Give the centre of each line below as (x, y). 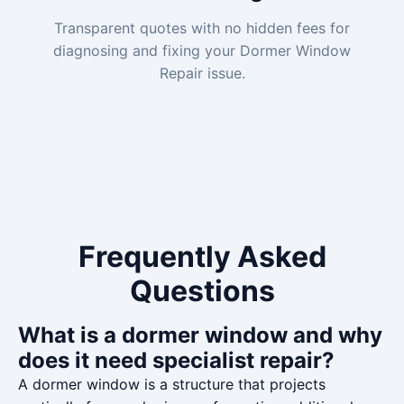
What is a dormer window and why (200, 335)
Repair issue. (202, 73)
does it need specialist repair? (176, 360)
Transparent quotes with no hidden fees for (202, 28)
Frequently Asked (202, 257)
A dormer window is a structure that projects (172, 384)
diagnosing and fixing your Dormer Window (202, 50)
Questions (202, 291)
